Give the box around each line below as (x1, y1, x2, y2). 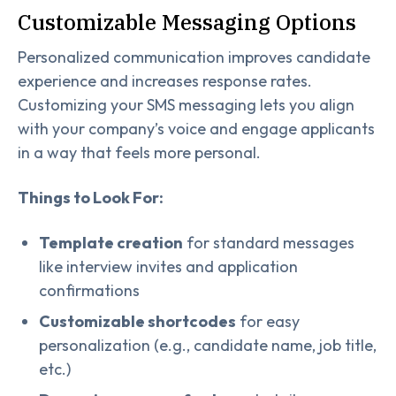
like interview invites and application (39, 256, 298, 278)
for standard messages (183, 232, 354, 254)
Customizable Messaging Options (18, 8, 356, 37)
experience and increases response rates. (18, 71, 312, 92)
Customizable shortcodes (39, 311, 236, 332)
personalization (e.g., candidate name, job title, (39, 335, 377, 356)
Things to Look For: (18, 187, 164, 209)
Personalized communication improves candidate (18, 47, 370, 68)
